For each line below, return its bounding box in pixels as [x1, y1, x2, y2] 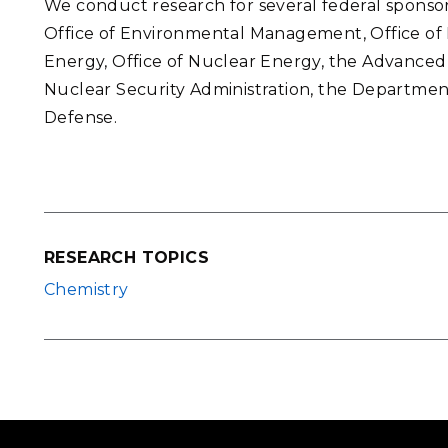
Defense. [44, 108, 118, 127]
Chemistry [44, 280, 129, 300]
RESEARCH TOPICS [44, 248, 209, 268]
